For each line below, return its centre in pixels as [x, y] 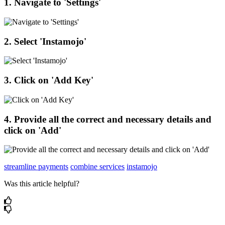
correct [90, 119]
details [180, 119]
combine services [97, 167]
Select [26, 41]
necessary [145, 119]
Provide [30, 119]
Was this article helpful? [42, 184]
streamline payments [36, 167]
